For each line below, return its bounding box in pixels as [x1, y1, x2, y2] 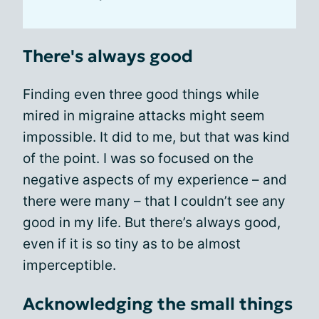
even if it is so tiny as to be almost [23, 235, 241, 252]
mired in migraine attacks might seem [23, 107, 265, 124]
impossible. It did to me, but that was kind [23, 128, 290, 145]
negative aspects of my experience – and [23, 171, 287, 188]
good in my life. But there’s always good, [23, 214, 281, 231]
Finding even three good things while [23, 85, 259, 103]
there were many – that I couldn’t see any [23, 192, 286, 209]
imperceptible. [23, 256, 116, 273]
